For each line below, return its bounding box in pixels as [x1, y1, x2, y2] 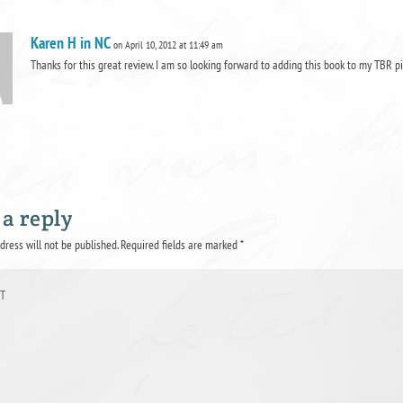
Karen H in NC [30, 32, 111, 54]
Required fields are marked [120, 237, 240, 254]
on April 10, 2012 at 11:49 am [112, 38, 223, 52]
